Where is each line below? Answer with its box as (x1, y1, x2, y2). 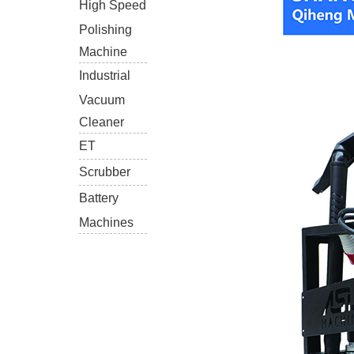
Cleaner (79, 115, 124, 128)
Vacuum (79, 93, 125, 106)
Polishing (79, 23, 132, 36)
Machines (79, 216, 134, 228)
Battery (79, 191, 119, 205)
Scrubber (79, 165, 130, 179)
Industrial (79, 69, 130, 82)
